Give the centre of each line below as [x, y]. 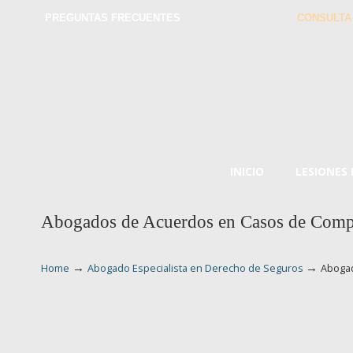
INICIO [247, 171]
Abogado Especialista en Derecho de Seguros [195, 268]
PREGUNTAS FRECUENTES [112, 18]
